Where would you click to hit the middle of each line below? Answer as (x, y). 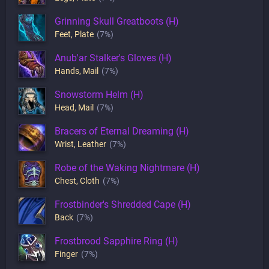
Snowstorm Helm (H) (99, 94)
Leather (92, 144)
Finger (66, 254)
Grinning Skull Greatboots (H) (117, 21)
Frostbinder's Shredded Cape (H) (123, 204)
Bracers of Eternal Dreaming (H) (122, 131)
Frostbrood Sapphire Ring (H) (116, 241)
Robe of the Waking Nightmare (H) (127, 168)
